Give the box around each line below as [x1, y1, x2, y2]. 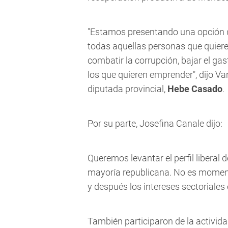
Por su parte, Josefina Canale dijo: [88, 118, 222, 129]
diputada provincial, [88, 83, 167, 95]
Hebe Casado [167, 83, 222, 95]
